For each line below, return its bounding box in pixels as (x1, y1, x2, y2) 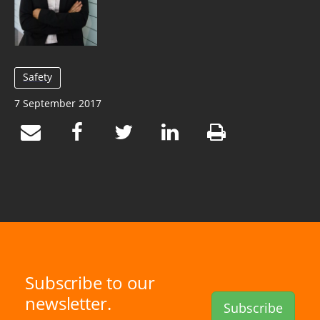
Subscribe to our (25, 270, 156, 294)
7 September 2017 (14, 96, 101, 110)
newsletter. (25, 291, 111, 315)
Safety (23, 69, 52, 84)
